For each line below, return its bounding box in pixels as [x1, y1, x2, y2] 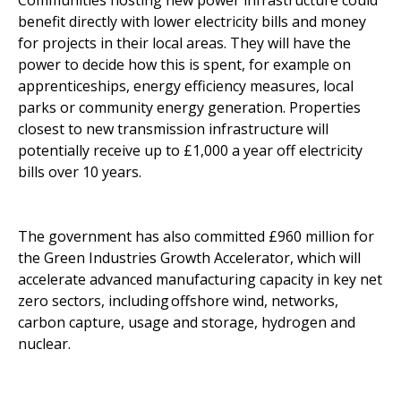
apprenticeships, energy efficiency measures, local [18, 76, 354, 97]
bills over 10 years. [18, 162, 149, 183]
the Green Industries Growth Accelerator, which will [18, 248, 361, 269]
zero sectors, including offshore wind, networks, [18, 291, 338, 311]
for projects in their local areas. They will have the [18, 33, 351, 54]
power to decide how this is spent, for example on [18, 55, 351, 75]
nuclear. [18, 334, 74, 354]
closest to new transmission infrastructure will [18, 119, 328, 140]
